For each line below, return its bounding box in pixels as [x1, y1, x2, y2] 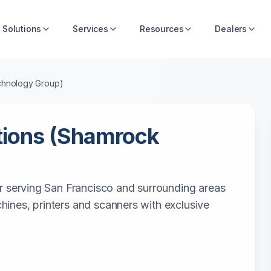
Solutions [2, 24, 42, 34]
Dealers [215, 24, 247, 34]
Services [73, 24, 108, 34]
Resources [139, 24, 184, 34]
